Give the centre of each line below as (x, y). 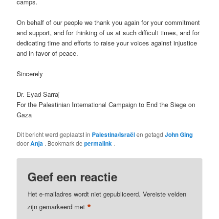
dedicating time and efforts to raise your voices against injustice (107, 43)
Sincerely (30, 74)
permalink (99, 143)
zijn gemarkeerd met (57, 206)
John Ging (179, 135)
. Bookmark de (65, 143)
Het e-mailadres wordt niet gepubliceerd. (84, 194)
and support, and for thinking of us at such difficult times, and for (108, 33)
